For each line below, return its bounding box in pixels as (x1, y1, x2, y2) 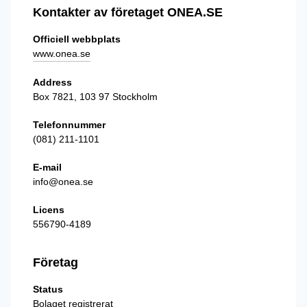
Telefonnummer (33, 119, 106, 130)
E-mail (33, 161, 62, 173)
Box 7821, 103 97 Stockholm (33, 90, 158, 102)
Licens (33, 204, 64, 215)
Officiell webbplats (33, 33, 121, 45)
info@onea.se (33, 175, 93, 187)
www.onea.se (33, 47, 90, 59)
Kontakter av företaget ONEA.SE (33, 5, 223, 19)
